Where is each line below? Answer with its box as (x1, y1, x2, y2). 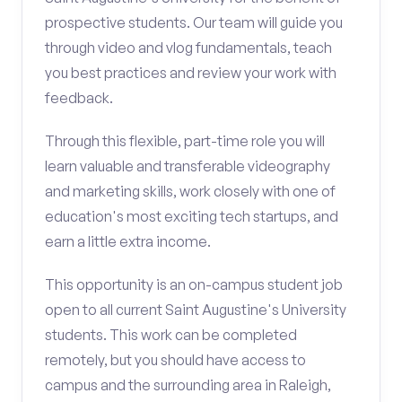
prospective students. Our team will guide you (45, 13, 343, 31)
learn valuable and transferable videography (45, 157, 330, 175)
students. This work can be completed (45, 326, 297, 344)
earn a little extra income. (45, 232, 211, 250)
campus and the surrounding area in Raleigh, (45, 376, 331, 394)
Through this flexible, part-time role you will (45, 132, 325, 150)
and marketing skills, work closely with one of (45, 182, 336, 200)
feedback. (45, 89, 113, 107)
